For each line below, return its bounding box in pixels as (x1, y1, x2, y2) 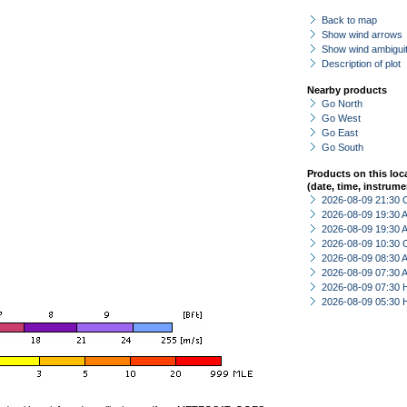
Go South (322, 142, 363, 153)
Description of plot (322, 58, 401, 69)
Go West (322, 113, 361, 124)
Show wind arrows (322, 29, 402, 40)
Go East (322, 127, 358, 138)
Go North (322, 98, 362, 109)
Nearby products (307, 84, 387, 95)
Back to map (322, 15, 377, 25)
